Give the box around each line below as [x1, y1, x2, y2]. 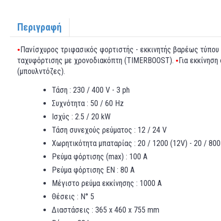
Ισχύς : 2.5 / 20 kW [52, 112, 110, 121]
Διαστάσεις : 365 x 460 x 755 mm [52, 205, 159, 215]
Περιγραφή [17, 21, 62, 33]
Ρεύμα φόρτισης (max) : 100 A [52, 152, 147, 161]
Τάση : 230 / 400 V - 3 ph [52, 85, 130, 95]
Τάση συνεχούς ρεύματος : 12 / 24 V [52, 125, 167, 135]
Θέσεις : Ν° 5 [52, 192, 94, 201]
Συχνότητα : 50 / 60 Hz [52, 99, 124, 108]
